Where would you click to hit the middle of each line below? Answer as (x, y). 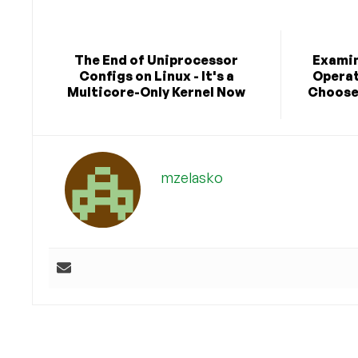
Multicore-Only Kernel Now (157, 92)
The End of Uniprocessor (157, 60)
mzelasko (191, 178)
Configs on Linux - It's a (156, 76)
